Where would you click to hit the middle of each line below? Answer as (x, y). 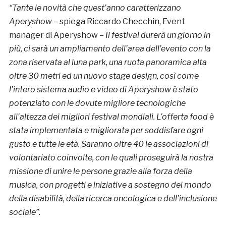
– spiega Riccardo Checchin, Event (118, 22)
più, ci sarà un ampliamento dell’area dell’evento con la (110, 49)
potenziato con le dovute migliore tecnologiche (97, 103)
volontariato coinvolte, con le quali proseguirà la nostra (111, 158)
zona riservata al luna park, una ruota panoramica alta (108, 63)
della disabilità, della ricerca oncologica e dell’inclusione (113, 199)
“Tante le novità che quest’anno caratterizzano (95, 8)
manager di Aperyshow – (57, 35)
